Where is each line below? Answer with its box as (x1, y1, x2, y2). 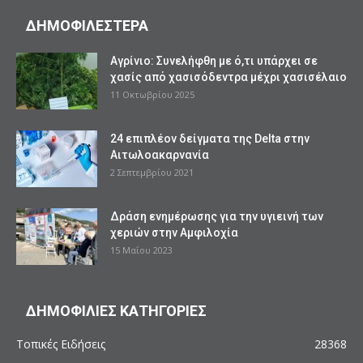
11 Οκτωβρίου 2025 (110, 88, 194, 100)
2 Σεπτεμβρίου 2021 (110, 165, 194, 178)
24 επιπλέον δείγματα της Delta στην (110, 131, 310, 145)
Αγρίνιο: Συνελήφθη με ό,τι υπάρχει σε (110, 53, 318, 67)
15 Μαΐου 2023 (110, 243, 173, 256)
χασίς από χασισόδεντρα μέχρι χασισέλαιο (110, 70, 347, 83)
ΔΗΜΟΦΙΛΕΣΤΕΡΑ (26, 16, 148, 34)
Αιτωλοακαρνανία (110, 147, 209, 161)
